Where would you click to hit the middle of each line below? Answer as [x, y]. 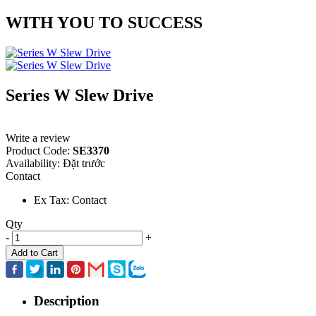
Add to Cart [35, 253]
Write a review [38, 138]
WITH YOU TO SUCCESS [104, 22]
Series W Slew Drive [80, 95]
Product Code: [39, 150]
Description [67, 301]
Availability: [34, 163]
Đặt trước [84, 163]
